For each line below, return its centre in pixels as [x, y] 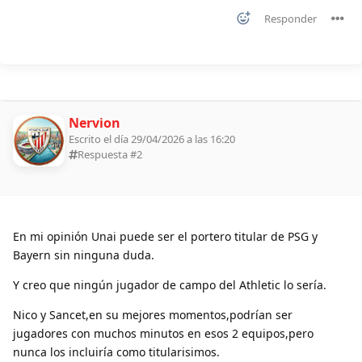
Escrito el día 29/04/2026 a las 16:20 [152, 139]
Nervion [95, 122]
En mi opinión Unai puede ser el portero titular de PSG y [165, 236]
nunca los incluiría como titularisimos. [116, 351]
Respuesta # [107, 154]
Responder [290, 18]
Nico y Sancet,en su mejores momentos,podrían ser [153, 314]
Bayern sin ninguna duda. [84, 255]
